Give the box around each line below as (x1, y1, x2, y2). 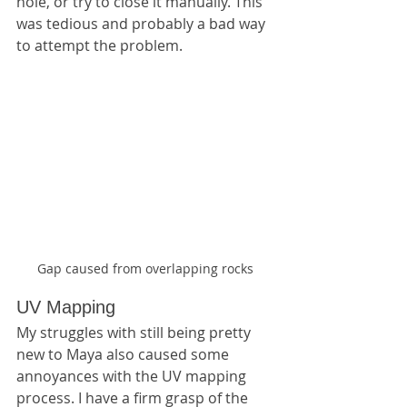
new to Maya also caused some (16, 343, 233, 364)
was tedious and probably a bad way (16, 13, 269, 34)
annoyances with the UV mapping (16, 365, 250, 386)
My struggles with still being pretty (16, 322, 254, 342)
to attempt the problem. (16, 35, 183, 55)
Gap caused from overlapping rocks (37, 259, 253, 277)
